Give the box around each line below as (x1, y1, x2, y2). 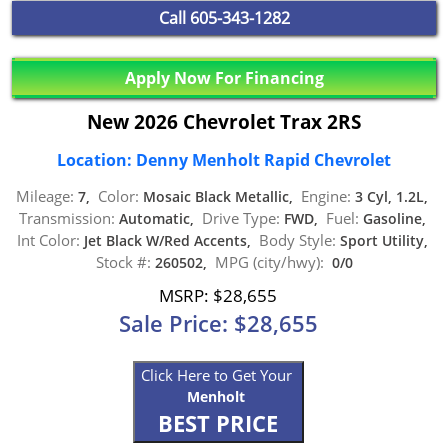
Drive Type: (201, 207, 280, 228)
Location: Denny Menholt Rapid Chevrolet (57, 149, 391, 172)
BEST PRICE (158, 408, 278, 439)
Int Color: (16, 229, 80, 250)
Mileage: (16, 185, 74, 206)
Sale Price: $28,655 (118, 309, 318, 338)
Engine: (301, 185, 351, 206)
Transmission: (18, 207, 115, 228)
